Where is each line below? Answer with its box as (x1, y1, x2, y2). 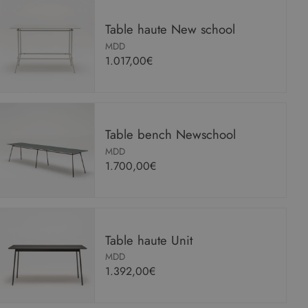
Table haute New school (105, 20, 236, 39)
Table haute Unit (105, 230, 193, 250)
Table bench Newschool (105, 125, 236, 144)
